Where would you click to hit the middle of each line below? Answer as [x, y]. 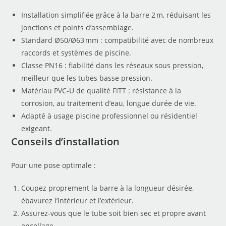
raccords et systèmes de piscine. [76, 52]
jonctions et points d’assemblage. [78, 27]
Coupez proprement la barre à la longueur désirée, [108, 188]
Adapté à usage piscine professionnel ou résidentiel [109, 116]
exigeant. [37, 128]
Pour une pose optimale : [54, 165]
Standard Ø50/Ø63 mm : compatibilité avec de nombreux [118, 40]
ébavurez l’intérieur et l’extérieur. [78, 200]
